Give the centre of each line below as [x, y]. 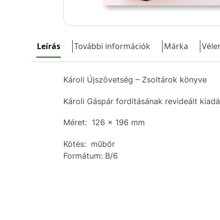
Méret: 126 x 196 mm [104, 123]
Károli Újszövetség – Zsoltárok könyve [135, 80]
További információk [112, 46]
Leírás [48, 46]
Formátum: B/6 [90, 155]
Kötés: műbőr [89, 144]
